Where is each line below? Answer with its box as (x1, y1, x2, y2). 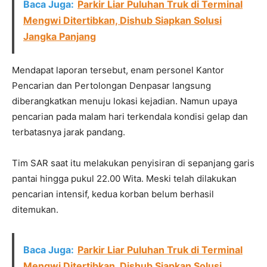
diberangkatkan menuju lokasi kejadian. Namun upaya (12, 95, 237, 107)
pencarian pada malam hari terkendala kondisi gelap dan (12, 111, 248, 122)
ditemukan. (12, 204, 58, 215)
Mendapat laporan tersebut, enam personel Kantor (12, 64, 224, 76)
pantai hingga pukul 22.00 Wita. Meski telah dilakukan (12, 173, 237, 184)
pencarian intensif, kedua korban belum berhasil (12, 188, 214, 200)
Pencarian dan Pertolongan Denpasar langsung (12, 80, 211, 91)
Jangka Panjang (23, 30, 96, 42)
